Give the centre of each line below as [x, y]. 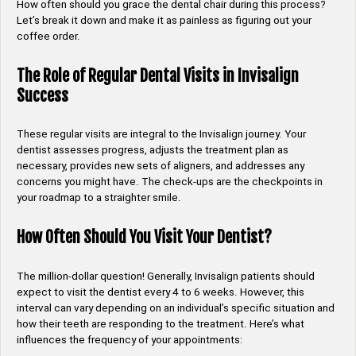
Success [43, 95]
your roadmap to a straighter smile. [99, 198]
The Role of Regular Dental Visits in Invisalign [158, 75]
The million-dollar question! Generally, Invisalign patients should [166, 276]
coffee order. [48, 36]
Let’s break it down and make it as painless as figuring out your [164, 20]
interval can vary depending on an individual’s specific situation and [176, 308]
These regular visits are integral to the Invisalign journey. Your [161, 134]
